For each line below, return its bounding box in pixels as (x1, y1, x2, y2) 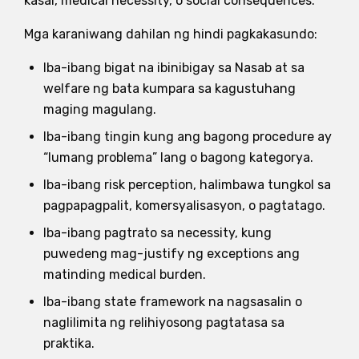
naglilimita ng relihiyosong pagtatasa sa (43, 314, 284, 330)
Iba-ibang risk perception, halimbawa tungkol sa (43, 176, 331, 192)
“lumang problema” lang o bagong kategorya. (43, 149, 313, 165)
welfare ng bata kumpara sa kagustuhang (43, 80, 296, 96)
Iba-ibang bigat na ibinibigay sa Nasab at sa (43, 59, 305, 75)
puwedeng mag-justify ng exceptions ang (43, 245, 300, 261)
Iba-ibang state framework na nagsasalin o (43, 293, 302, 309)
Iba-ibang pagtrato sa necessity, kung (43, 224, 272, 240)
